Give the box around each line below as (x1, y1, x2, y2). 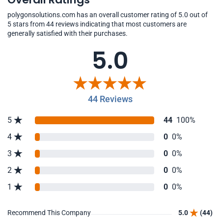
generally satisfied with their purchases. (7, 29, 128, 37)
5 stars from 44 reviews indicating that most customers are (7, 20, 187, 28)
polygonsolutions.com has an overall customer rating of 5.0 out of (7, 11, 208, 19)
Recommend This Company (7, 209, 91, 217)
